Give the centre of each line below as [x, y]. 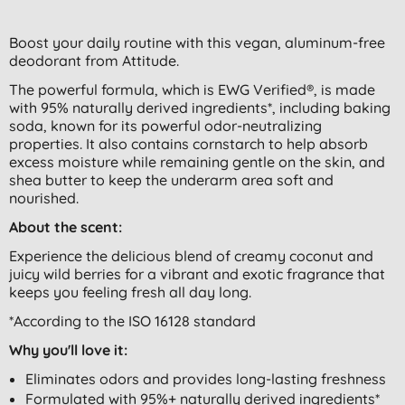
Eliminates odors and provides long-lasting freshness [205, 378]
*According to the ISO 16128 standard [132, 320]
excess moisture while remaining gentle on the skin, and [197, 161]
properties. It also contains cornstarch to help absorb [188, 143]
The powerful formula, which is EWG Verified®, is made [192, 89]
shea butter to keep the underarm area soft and [171, 179]
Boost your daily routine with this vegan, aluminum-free [197, 42]
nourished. [44, 198]
